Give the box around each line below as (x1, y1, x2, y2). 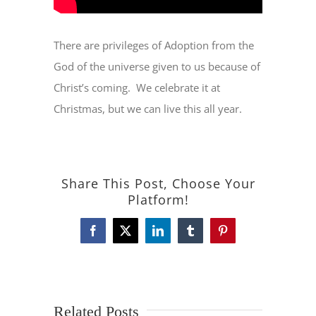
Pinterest (221, 229, 260, 241)
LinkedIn (157, 229, 198, 241)
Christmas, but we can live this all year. (54, 102, 243, 116)
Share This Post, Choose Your (61, 175, 255, 193)
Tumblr (189, 229, 222, 241)
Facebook (92, 229, 136, 241)
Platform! (127, 191, 189, 209)
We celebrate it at (136, 80, 221, 95)
